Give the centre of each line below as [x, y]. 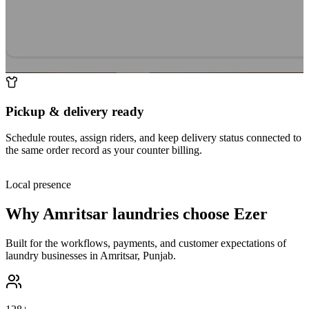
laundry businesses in [53, 256]
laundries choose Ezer [188, 214]
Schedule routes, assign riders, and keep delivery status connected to [153, 138]
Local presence [38, 185]
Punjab [158, 256]
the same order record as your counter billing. [104, 150]
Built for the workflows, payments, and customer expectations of [146, 243]
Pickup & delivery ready [75, 111]
